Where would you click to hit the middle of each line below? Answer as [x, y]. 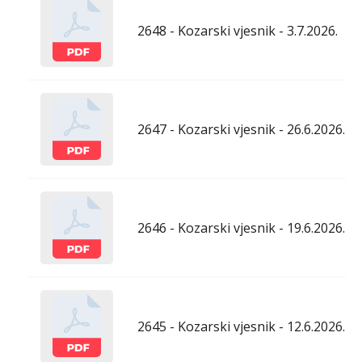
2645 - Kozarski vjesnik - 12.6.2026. [241, 327]
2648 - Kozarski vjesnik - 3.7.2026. [238, 31]
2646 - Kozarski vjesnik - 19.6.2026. [241, 228]
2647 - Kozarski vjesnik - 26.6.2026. [241, 130]
